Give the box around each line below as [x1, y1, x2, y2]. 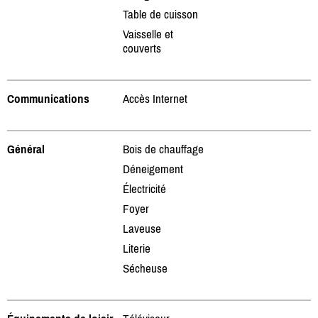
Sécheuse [123, 261, 168, 275]
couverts [123, 40, 161, 55]
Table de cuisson [123, 6, 198, 21]
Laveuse [123, 221, 161, 236]
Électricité [123, 181, 166, 196]
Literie [123, 241, 150, 256]
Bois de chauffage [123, 141, 204, 156]
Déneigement [123, 161, 183, 176]
